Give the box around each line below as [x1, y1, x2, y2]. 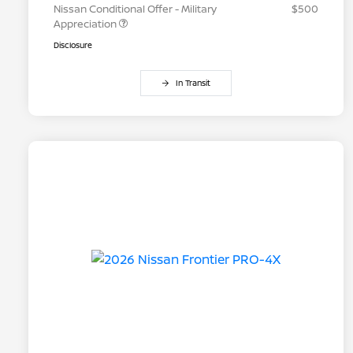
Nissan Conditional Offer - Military [54, 2, 217, 17]
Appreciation [54, 17, 119, 32]
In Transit [176, 77, 210, 89]
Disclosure [54, 39, 92, 51]
